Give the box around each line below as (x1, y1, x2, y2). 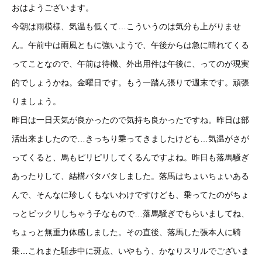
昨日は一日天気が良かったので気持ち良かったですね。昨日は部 (12, 115, 249, 125)
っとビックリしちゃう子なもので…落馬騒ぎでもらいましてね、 (12, 209, 249, 218)
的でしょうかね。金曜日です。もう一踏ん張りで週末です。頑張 (12, 78, 249, 87)
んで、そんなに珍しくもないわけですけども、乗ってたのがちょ (12, 190, 249, 199)
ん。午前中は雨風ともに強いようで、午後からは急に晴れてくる (12, 40, 249, 50)
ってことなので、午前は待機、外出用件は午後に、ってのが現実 (12, 59, 249, 68)
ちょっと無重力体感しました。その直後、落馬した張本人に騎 (12, 227, 241, 237)
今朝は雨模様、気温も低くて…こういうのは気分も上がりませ (12, 22, 241, 31)
